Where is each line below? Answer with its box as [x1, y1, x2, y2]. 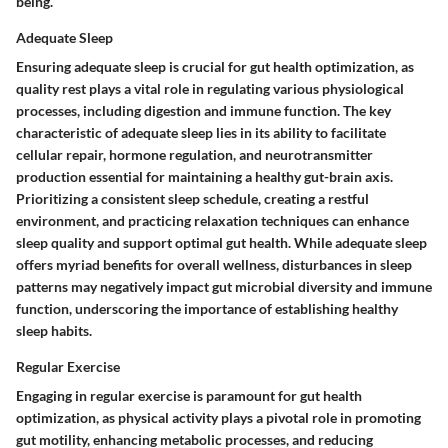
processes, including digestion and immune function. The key [16, 102, 391, 120]
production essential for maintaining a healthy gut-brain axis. [16, 168, 393, 186]
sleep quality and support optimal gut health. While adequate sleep [16, 234, 427, 252]
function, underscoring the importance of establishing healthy [16, 300, 398, 318]
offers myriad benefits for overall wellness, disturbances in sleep [16, 256, 412, 274]
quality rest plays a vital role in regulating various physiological [16, 80, 404, 98]
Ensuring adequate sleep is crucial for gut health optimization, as [16, 58, 414, 76]
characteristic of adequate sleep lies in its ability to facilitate [16, 124, 386, 142]
